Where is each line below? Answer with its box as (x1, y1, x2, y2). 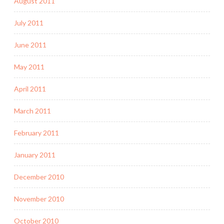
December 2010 (14, 172, 64, 181)
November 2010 (14, 194, 64, 203)
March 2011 (14, 106, 51, 115)
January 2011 (14, 150, 55, 159)
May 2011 (14, 62, 44, 71)
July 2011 (14, 18, 43, 27)
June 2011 (14, 40, 46, 49)
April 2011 (14, 84, 46, 93)
